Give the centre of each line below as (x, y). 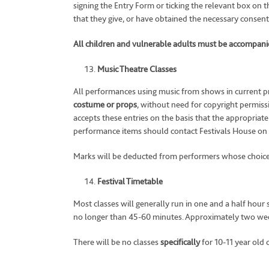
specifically (180, 242)
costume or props (105, 104)
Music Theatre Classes (137, 69)
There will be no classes (117, 242)
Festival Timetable (130, 181)
